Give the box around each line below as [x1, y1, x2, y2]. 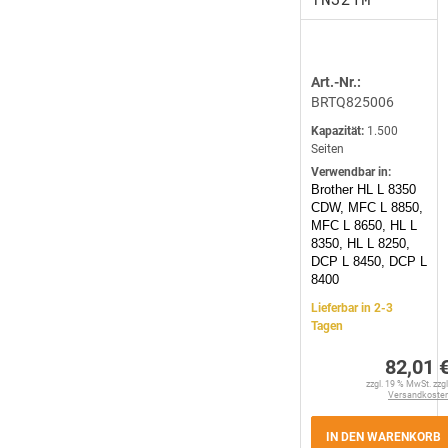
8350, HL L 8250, [311, 236, 410, 251]
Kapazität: [311, 124, 364, 138]
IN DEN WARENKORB [326, 430, 441, 444]
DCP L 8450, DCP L [311, 254, 427, 269]
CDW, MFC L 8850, [311, 200, 423, 215]
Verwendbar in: [311, 165, 391, 179]
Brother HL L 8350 [311, 182, 416, 197]
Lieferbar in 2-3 [311, 301, 393, 315]
